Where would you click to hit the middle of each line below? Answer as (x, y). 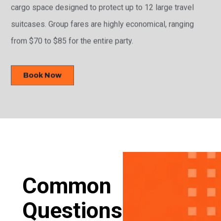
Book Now (43, 75)
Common (67, 186)
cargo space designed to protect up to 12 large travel (103, 7)
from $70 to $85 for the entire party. (72, 41)
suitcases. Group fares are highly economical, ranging (103, 24)
